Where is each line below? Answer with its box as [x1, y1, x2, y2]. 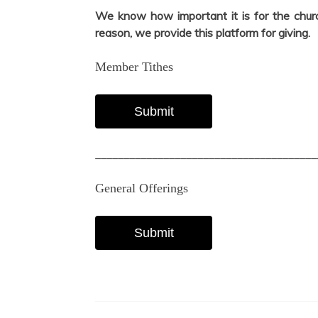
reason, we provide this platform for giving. [95, 26, 311, 40]
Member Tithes [95, 60, 174, 75]
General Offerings [95, 181, 189, 196]
